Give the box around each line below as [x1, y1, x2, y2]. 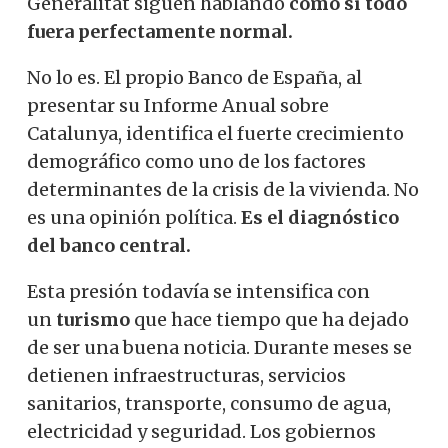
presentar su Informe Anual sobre [27, 93, 329, 117]
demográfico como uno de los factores [27, 149, 366, 173]
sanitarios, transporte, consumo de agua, [27, 391, 391, 415]
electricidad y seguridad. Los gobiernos [27, 419, 376, 443]
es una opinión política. [27, 205, 241, 229]
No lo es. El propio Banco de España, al [27, 65, 362, 89]
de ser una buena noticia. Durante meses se [27, 335, 412, 359]
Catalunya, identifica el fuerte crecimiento [27, 121, 404, 145]
